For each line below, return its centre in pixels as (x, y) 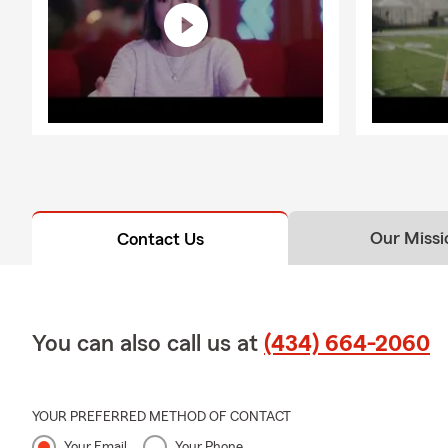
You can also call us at (148, 343)
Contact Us (160, 238)
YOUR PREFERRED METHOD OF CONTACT (161, 416)
